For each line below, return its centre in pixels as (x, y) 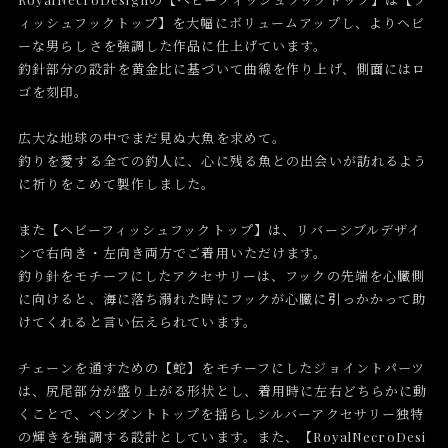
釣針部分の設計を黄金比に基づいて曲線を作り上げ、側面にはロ (222, 69)
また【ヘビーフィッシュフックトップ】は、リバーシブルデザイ (219, 230)
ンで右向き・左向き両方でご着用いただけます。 (172, 253)
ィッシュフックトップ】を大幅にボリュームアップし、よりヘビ (221, 23)
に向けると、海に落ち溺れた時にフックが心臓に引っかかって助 (222, 299)
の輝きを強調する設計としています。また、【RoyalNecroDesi (222, 437)
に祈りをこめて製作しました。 (116, 184)
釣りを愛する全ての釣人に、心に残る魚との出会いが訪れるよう (222, 161)
